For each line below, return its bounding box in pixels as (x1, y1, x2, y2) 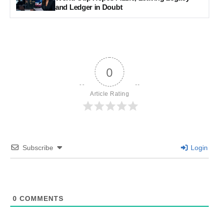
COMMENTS (17, 195, 64, 203)
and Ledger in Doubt (55, 3, 123, 12)
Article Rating (90, 90, 129, 98)
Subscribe (22, 144, 53, 152)
